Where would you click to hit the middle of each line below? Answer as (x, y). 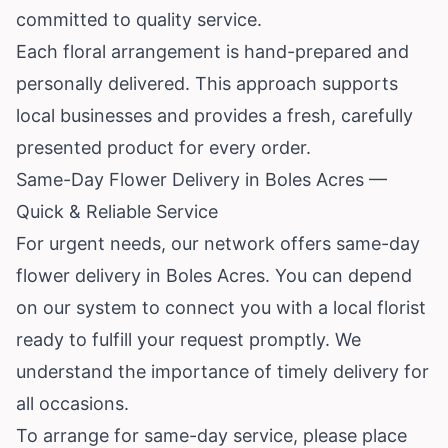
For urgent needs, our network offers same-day (218, 243)
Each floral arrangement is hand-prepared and (212, 51)
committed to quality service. (139, 19)
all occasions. (72, 403)
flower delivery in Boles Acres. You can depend (214, 275)
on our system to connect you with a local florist (221, 307)
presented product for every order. (163, 147)
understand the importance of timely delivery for (222, 371)
